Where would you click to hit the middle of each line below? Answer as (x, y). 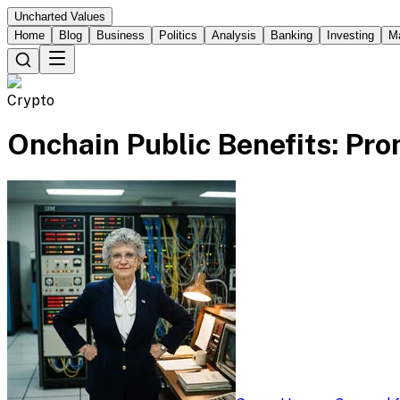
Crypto (31, 100)
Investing (350, 35)
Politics (178, 35)
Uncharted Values (60, 17)
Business (121, 35)
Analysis (234, 35)
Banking (292, 35)
